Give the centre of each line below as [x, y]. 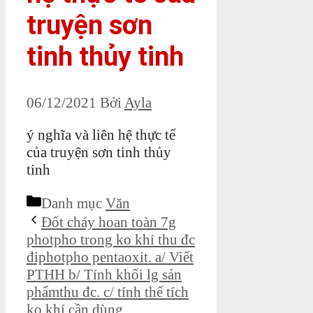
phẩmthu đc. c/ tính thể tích [108, 292]
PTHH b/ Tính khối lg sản [104, 275]
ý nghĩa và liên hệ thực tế [101, 135]
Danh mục [73, 204]
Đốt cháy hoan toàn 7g [109, 223]
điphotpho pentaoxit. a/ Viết [110, 257]
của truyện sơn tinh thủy [99, 153]
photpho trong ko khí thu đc [111, 240]
